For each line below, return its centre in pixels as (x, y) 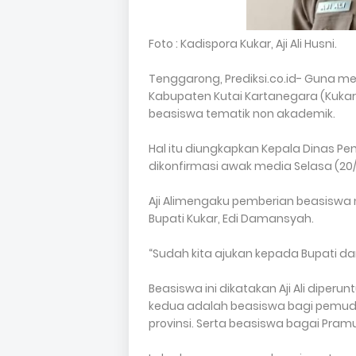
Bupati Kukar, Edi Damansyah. (231, 219)
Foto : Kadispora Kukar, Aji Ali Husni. (243, 44)
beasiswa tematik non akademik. (242, 114)
